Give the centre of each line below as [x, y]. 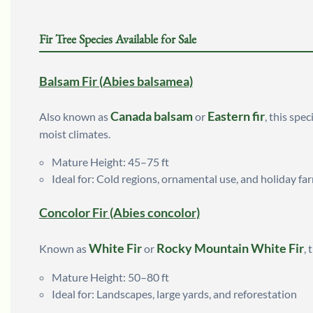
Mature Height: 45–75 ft [110, 162]
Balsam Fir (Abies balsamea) [116, 81]
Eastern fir [236, 116]
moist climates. [74, 134]
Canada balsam [151, 116]
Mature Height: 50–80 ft [110, 277]
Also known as [74, 117]
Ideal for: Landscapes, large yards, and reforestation [174, 293]
